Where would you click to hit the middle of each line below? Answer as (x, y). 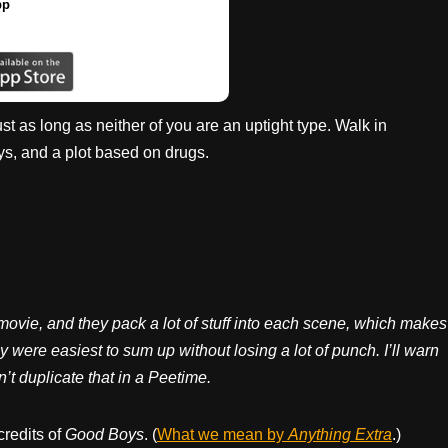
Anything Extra (340, 434)
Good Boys (104, 434)
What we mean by (222, 434)
